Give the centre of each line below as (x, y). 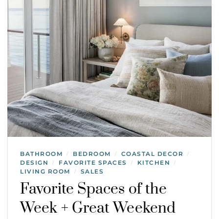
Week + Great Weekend (98, 208)
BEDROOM (92, 153)
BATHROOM (41, 153)
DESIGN (34, 162)
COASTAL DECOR (152, 153)
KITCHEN (153, 162)
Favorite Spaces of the (94, 189)
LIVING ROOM (45, 171)
